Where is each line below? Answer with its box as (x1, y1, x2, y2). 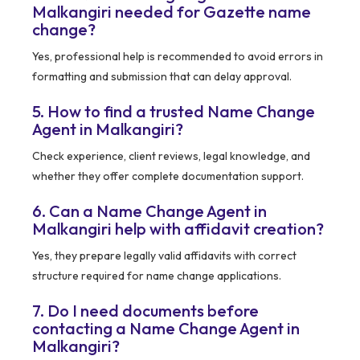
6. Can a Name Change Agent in (32, 200, 267, 221)
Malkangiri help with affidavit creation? (32, 218, 324, 239)
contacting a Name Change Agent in (32, 317, 300, 338)
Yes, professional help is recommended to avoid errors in (32, 48, 323, 63)
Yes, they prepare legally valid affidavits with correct (32, 247, 297, 263)
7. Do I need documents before (32, 300, 259, 321)
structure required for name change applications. (32, 268, 281, 283)
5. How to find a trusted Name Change (32, 100, 315, 121)
